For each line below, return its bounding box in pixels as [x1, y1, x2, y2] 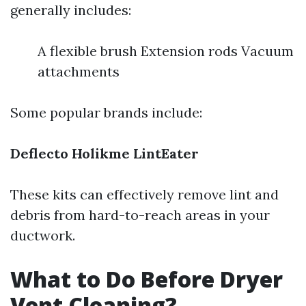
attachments [38, 63, 120, 80]
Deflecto [10, 145, 68, 162]
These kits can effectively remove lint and [10, 186, 279, 203]
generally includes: [10, 1, 131, 18]
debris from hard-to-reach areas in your [10, 206, 270, 223]
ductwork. [10, 227, 75, 244]
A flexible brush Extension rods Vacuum [38, 42, 294, 59]
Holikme [72, 145, 130, 162]
